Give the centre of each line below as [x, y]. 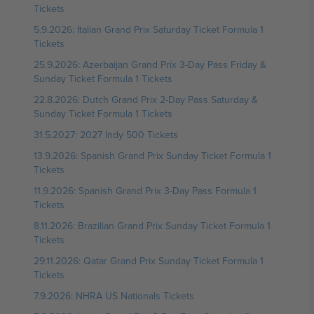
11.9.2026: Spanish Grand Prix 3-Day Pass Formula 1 [145, 191]
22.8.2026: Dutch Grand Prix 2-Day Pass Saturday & [146, 100]
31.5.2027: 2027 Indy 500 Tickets [106, 135]
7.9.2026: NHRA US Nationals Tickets [114, 296]
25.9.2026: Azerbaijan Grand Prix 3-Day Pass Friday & [150, 64]
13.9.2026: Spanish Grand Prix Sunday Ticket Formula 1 [152, 156]
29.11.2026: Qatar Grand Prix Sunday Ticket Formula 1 [149, 261]
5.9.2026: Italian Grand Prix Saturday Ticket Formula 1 [149, 29]
